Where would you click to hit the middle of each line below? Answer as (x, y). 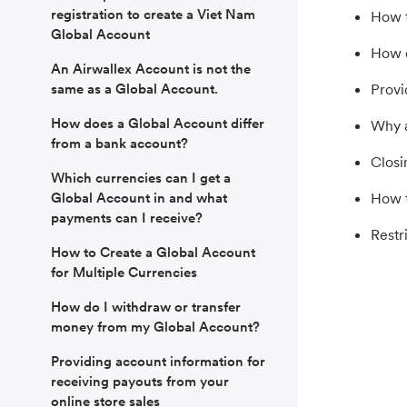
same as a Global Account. (134, 89)
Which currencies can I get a (141, 178)
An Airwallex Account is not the (151, 69)
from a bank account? (119, 144)
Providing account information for (158, 362)
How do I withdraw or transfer (146, 307)
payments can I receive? (127, 218)
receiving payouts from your (140, 382)
